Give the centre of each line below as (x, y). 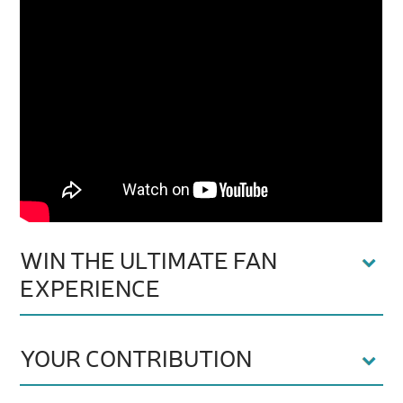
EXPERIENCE (90, 291)
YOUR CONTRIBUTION (136, 361)
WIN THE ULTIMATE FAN (149, 263)
